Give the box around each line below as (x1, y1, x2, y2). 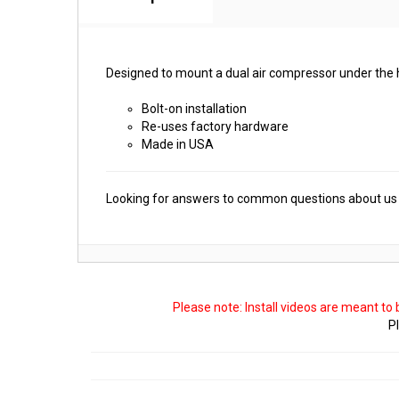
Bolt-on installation (142, 102, 247, 116)
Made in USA (142, 137, 214, 151)
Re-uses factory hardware (142, 119, 289, 134)
